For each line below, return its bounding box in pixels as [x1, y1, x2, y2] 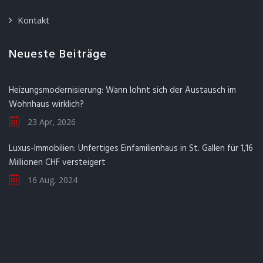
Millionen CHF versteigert [9, 156, 106, 170]
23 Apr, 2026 [25, 116, 76, 128]
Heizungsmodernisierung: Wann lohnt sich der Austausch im [9, 83, 236, 98]
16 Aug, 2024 [25, 174, 77, 186]
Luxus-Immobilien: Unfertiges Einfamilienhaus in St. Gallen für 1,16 [9, 141, 253, 156]
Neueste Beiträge [9, 45, 107, 65]
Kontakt [18, 14, 49, 26]
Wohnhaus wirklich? [9, 97, 84, 112]
